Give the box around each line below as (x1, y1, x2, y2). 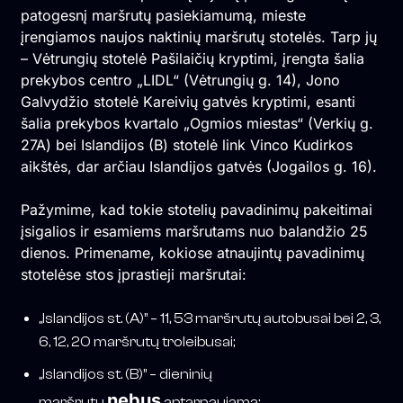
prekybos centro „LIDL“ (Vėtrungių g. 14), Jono (20, 71, 340, 90)
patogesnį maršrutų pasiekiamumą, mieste (20, 6, 306, 25)
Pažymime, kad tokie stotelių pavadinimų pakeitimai (20, 201, 372, 219)
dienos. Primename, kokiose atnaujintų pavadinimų (20, 244, 364, 263)
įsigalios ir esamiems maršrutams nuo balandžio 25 (20, 222, 368, 241)
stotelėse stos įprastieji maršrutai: (20, 265, 246, 284)
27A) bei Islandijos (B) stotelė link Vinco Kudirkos (20, 136, 353, 155)
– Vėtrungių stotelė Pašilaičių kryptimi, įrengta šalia (20, 49, 364, 68)
